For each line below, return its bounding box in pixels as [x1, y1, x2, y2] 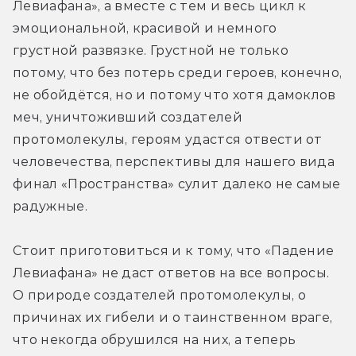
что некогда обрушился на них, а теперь [13, 332, 296, 348]
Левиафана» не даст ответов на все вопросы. [13, 265, 330, 281]
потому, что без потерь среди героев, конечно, [13, 65, 342, 81]
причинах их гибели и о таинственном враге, [13, 310, 333, 326]
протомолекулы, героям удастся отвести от [13, 132, 323, 148]
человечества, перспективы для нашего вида [13, 154, 335, 170]
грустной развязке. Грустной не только [13, 43, 288, 59]
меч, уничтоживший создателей [13, 110, 242, 126]
